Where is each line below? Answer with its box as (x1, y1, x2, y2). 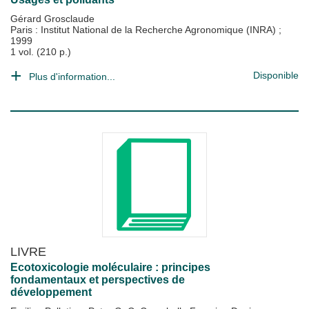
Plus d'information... (29, 71, 115, 82)
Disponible (253, 70, 299, 81)
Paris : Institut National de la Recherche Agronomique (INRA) (10, 24, 279, 35)
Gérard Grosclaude (10, 13, 94, 24)
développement (10, 286, 92, 298)
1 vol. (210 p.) (10, 46, 71, 57)
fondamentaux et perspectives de (10, 274, 185, 286)
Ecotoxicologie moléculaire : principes (10, 261, 210, 273)
